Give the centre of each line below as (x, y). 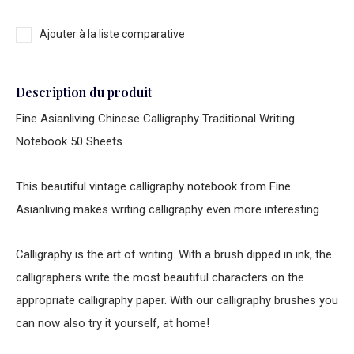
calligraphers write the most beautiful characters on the (160, 277)
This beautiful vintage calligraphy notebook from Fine (153, 186)
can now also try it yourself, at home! (113, 323)
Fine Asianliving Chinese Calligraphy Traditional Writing (155, 119)
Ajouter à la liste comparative (112, 34)
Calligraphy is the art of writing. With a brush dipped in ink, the (174, 254)
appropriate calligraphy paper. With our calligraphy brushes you (177, 300)
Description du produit (84, 92)
